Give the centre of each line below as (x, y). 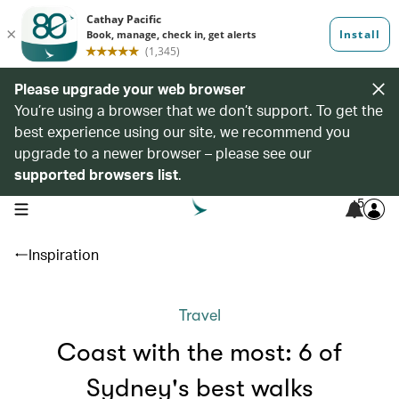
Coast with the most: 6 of (199, 353)
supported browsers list (96, 174)
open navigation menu (70, 208)
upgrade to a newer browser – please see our (163, 153)
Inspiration (64, 254)
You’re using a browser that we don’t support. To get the (199, 110)
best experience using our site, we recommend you (182, 131)
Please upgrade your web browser (130, 89)
